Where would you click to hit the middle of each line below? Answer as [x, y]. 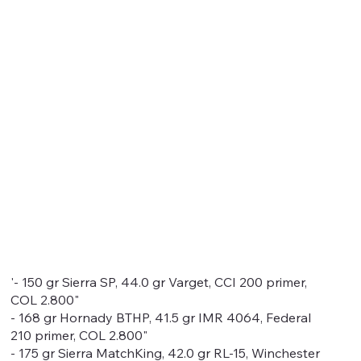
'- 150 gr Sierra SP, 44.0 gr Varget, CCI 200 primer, [159, 282]
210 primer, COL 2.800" [79, 335]
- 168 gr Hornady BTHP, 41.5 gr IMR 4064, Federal [161, 317]
